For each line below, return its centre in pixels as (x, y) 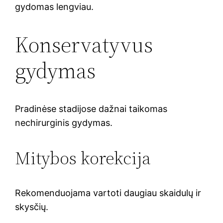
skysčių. (32, 207)
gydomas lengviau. (55, 6)
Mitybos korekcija (83, 158)
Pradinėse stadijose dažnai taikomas (91, 109)
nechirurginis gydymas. (64, 122)
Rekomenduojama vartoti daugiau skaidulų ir (108, 193)
